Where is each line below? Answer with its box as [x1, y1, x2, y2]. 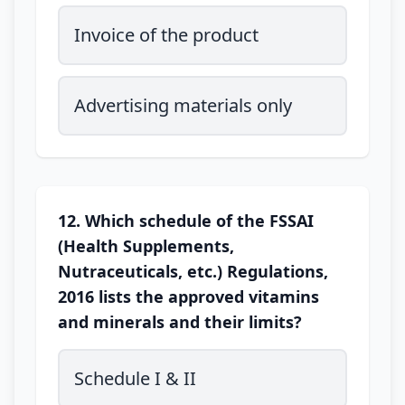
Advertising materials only [74, 93, 292, 118]
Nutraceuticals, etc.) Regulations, [58, 260, 328, 282]
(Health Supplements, [58, 235, 234, 257]
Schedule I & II [74, 366, 196, 391]
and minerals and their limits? [58, 311, 302, 333]
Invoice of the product [74, 23, 259, 47]
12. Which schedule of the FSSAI [58, 210, 314, 231]
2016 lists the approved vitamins [58, 286, 319, 307]
